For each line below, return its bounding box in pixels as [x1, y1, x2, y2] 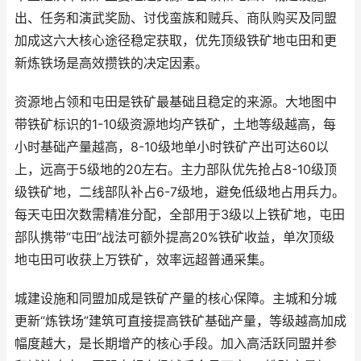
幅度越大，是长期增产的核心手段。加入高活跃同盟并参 [15, 336, 337, 351]
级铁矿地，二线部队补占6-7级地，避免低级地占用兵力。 [15, 185, 345, 200]
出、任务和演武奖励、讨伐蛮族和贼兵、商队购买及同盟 [15, 10, 337, 26]
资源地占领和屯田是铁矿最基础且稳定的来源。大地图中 [15, 94, 337, 110]
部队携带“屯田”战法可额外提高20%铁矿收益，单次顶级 [15, 230, 334, 245]
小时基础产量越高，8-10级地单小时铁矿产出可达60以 [15, 139, 329, 155]
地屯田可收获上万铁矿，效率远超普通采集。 [15, 252, 272, 268]
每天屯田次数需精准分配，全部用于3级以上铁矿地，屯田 [15, 207, 345, 222]
